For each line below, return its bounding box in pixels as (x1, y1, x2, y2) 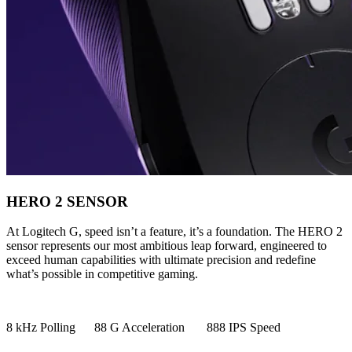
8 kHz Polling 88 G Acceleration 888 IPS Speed (6, 321, 280, 335)
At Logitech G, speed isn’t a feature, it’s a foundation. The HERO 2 (6, 225, 343, 239)
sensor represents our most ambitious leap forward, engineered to (6, 239, 327, 253)
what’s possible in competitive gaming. (6, 267, 198, 281)
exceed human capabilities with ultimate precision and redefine (6, 253, 316, 267)
